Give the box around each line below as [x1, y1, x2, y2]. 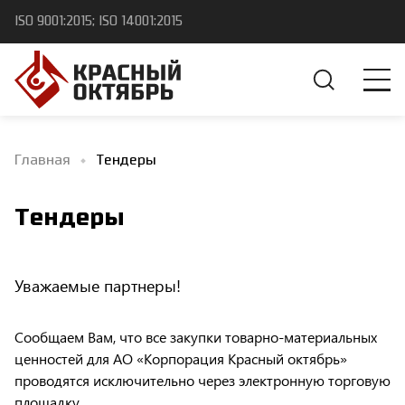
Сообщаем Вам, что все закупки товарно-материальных [14, 327, 377, 346]
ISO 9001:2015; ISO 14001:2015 [14, 14, 183, 28]
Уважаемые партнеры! [14, 275, 181, 297]
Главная [14, 154, 71, 167]
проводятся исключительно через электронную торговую [14, 371, 391, 390]
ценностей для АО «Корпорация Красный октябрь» [14, 349, 347, 368]
